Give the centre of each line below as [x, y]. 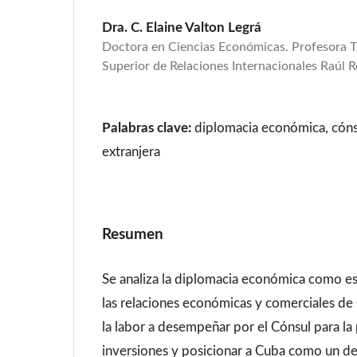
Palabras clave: [149, 128]
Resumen [133, 234]
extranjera [131, 152]
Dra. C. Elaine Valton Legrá [182, 27]
